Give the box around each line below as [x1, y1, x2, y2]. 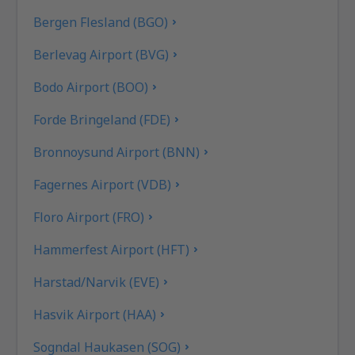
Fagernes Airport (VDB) [33, 175, 172, 193]
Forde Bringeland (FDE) [33, 110, 171, 128]
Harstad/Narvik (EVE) [33, 273, 160, 291]
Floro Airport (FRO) [33, 208, 145, 226]
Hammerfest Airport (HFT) [33, 240, 190, 258]
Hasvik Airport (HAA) [33, 305, 157, 323]
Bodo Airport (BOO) [33, 78, 149, 96]
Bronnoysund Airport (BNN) [33, 143, 200, 161]
